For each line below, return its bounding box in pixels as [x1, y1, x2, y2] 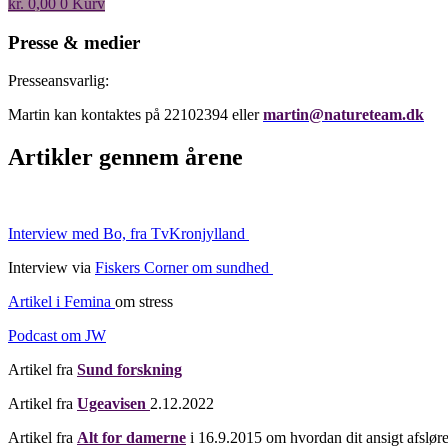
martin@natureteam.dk [263, 106, 424, 124]
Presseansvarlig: [8, 72, 109, 90]
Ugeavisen [77, 395, 146, 413]
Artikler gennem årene [8, 144, 243, 171]
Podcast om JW [8, 327, 106, 345]
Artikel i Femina [8, 293, 115, 311]
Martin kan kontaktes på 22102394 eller [8, 106, 263, 124]
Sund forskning [77, 361, 182, 379]
